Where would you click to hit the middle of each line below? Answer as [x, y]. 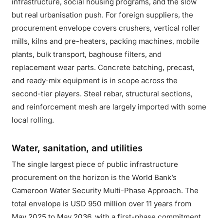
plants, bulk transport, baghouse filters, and [87, 54]
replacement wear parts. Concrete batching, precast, [103, 67]
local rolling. [33, 120]
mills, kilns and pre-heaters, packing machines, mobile [106, 41]
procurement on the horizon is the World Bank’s [94, 177]
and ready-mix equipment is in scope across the [95, 81]
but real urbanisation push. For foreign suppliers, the [102, 15]
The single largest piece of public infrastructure [95, 164]
